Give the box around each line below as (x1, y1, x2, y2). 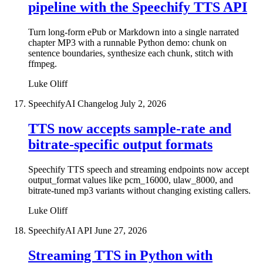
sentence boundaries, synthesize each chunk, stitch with (28, 48, 233, 58)
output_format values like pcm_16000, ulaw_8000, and (28, 174, 233, 185)
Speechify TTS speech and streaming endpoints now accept (28, 164, 249, 174)
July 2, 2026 (120, 98, 166, 109)
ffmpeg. (28, 58, 57, 69)
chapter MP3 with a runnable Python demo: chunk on (28, 37, 227, 48)
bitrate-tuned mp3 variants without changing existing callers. (28, 185, 251, 195)
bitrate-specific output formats (28, 136, 213, 152)
